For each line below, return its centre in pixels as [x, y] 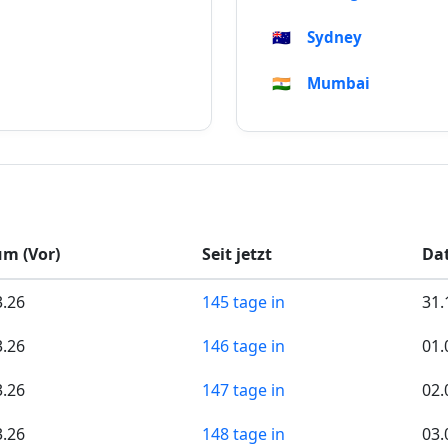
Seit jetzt [237, 254]
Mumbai [338, 83]
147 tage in [243, 390]
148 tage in [243, 434]
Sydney [334, 37]
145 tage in [243, 302]
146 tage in [243, 346]
